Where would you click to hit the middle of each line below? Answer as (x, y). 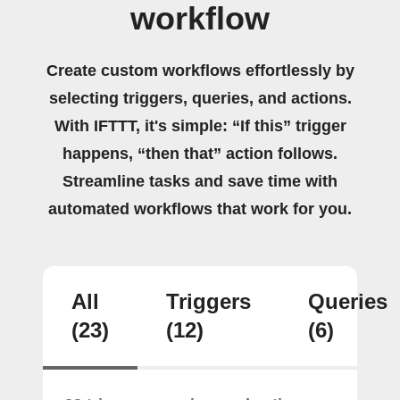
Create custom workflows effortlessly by (200, 70)
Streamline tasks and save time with (200, 181)
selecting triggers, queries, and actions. (200, 98)
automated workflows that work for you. (200, 208)
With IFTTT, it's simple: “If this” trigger (200, 125)
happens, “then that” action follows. (200, 153)
